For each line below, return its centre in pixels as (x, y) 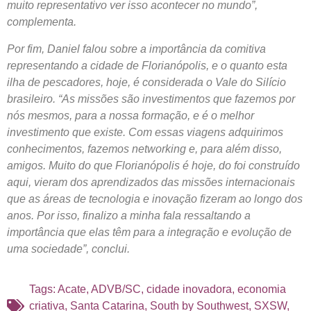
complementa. (43, 22)
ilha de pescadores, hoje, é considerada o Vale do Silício (146, 82)
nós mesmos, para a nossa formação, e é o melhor (131, 115)
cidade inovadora (189, 289)
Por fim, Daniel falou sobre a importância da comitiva (136, 49)
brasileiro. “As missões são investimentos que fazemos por (151, 99)
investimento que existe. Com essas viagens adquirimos (145, 132)
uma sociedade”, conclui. (68, 249)
